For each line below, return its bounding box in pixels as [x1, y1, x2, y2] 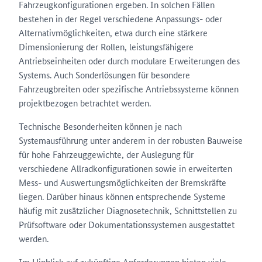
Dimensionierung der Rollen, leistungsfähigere [19, 40, 194, 53]
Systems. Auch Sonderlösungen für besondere [19, 68, 190, 81]
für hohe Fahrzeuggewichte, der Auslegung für [19, 148, 194, 160]
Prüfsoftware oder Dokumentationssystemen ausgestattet [19, 218, 235, 230]
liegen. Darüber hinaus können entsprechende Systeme [19, 190, 226, 202]
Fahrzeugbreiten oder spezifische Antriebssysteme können [19, 82, 239, 95]
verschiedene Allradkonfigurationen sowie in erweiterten [19, 162, 232, 174]
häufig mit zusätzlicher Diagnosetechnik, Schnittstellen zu [19, 204, 237, 216]
